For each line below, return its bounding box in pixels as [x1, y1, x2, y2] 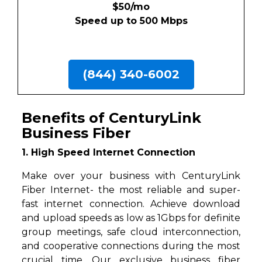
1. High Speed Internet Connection [22, 147, 196, 158]
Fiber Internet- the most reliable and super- [22, 184, 240, 196]
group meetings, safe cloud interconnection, [22, 226, 240, 238]
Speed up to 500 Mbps [74, 15, 188, 27]
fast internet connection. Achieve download [22, 198, 240, 210]
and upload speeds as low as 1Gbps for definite [22, 212, 240, 224]
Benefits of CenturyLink [22, 109, 202, 127]
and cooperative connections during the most [22, 240, 240, 252]
